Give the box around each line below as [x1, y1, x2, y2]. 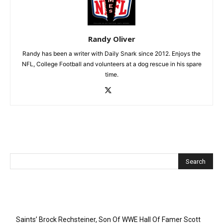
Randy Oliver [88, 34, 135, 44]
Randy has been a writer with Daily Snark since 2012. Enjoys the [22, 50, 201, 58]
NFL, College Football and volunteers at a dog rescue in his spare [21, 60, 202, 68]
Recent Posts [16, 197, 58, 206]
